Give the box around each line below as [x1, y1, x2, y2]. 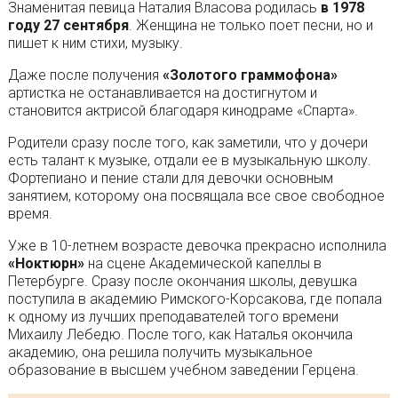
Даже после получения [7, 66, 163, 84]
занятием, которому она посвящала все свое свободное [7, 187, 385, 204]
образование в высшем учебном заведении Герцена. [7, 361, 359, 378]
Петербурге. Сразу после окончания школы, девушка [7, 272, 357, 290]
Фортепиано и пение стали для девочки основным [7, 169, 333, 187]
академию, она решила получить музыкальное [7, 343, 313, 361]
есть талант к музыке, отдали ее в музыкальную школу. [7, 151, 371, 169]
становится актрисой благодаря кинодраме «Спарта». [7, 101, 358, 119]
